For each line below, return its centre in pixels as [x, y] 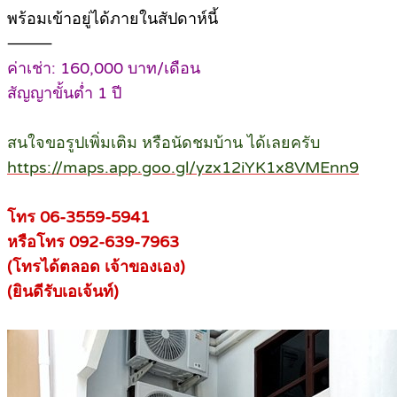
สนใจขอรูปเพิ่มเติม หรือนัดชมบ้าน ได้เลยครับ [163, 143]
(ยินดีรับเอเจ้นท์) [63, 292]
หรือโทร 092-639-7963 [93, 242]
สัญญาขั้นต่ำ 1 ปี [64, 93]
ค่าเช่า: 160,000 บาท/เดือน [104, 69]
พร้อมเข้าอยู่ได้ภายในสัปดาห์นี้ [113, 19]
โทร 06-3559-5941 [78, 218]
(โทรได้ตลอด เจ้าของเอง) [96, 267]
